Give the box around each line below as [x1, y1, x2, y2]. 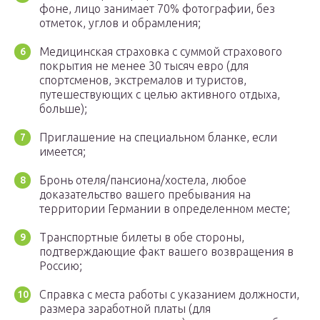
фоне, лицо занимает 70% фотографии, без [39, 2, 275, 16]
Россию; [39, 259, 82, 273]
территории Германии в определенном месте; [39, 202, 290, 216]
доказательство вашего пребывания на [39, 188, 251, 201]
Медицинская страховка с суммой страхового [39, 45, 282, 59]
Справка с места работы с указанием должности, [39, 288, 299, 301]
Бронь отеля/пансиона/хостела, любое [39, 174, 246, 187]
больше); [39, 102, 87, 116]
